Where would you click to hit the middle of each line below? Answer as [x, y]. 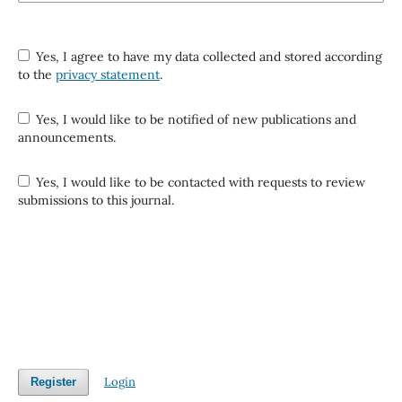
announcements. [66, 137]
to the [36, 74]
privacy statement [107, 74]
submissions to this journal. [96, 200]
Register [53, 382]
